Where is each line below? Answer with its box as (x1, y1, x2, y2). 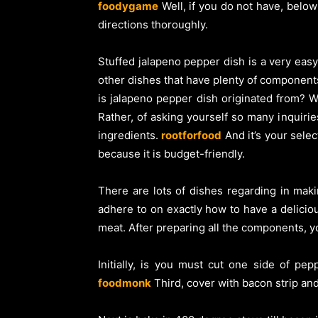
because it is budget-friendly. (98, 146, 245, 160)
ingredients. (98, 128, 158, 142)
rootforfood (161, 128, 222, 142)
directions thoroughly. (98, 17, 208, 31)
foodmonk (98, 275, 151, 290)
